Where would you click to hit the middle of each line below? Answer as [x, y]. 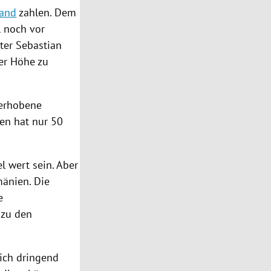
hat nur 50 [37, 122]
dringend [36, 258]
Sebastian [39, 45]
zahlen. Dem [47, 13]
